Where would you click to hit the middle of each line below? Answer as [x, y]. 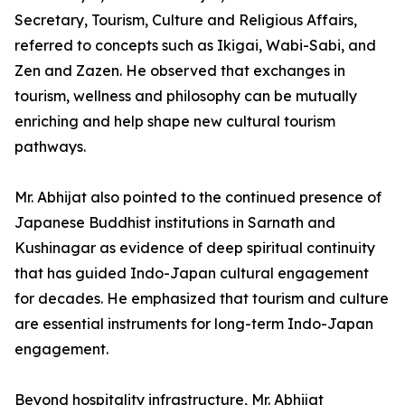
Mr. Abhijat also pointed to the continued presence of [198, 198]
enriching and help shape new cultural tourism [175, 122]
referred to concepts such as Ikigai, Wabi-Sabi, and [195, 46]
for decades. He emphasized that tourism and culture [202, 299]
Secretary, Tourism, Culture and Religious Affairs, [186, 20]
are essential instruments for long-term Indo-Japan [194, 324]
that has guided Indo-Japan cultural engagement [192, 273]
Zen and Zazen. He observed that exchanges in [180, 71]
